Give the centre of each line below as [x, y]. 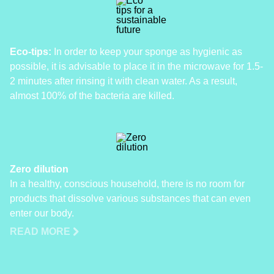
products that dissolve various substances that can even [130, 198]
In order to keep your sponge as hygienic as [147, 51]
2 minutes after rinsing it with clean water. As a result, [124, 81]
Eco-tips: [31, 51]
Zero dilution [39, 169]
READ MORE [41, 231]
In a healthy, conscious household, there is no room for [127, 183]
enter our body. [42, 213]
